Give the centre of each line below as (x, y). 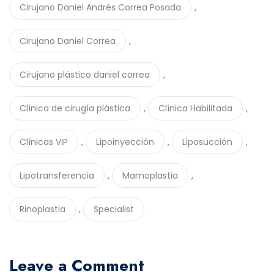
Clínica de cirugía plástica (75, 108)
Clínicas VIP (44, 142)
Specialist (114, 209)
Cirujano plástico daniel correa (85, 74)
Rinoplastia (43, 209)
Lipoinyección (125, 142)
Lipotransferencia (57, 175)
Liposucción (207, 142)
